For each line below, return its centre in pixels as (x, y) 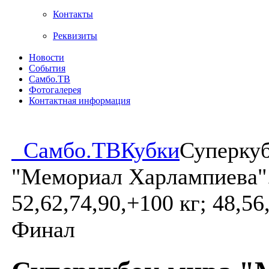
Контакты (73, 14)
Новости (47, 57)
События (47, 68)
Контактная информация (80, 101)
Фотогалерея (55, 90)
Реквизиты (75, 36)
